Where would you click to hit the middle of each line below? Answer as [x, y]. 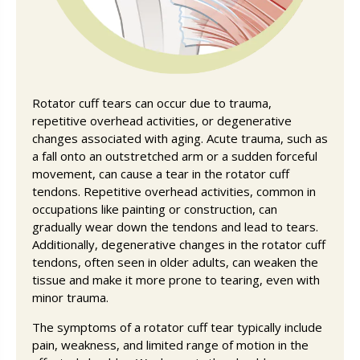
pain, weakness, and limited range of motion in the [170, 344]
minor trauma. [70, 297]
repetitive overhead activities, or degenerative [162, 120]
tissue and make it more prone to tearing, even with [176, 279]
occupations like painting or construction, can [155, 209]
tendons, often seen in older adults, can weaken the [175, 262]
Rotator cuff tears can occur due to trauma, [152, 102]
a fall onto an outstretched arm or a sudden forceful [175, 155]
